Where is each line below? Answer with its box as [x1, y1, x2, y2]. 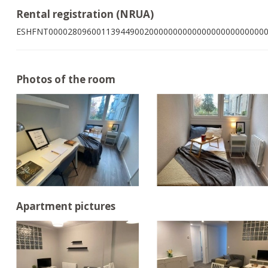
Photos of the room [16, 72, 115, 86]
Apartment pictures [16, 199, 115, 213]
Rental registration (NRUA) [16, 7, 154, 21]
